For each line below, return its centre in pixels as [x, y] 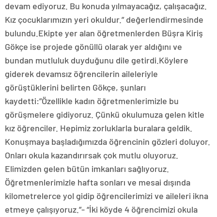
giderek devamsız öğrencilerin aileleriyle [81, 74]
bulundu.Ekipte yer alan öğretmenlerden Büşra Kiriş [104, 33]
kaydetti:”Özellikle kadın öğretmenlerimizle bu [92, 101]
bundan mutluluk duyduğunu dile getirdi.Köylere [97, 60]
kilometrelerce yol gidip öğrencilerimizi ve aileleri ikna [107, 196]
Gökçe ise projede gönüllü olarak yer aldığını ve [93, 46]
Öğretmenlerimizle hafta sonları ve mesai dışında [98, 182]
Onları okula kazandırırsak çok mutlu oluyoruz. [92, 155]
